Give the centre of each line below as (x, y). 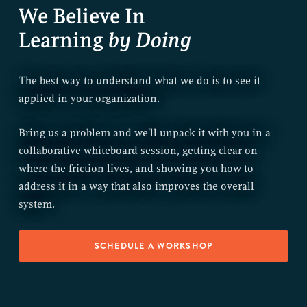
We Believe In (82, 16)
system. (36, 204)
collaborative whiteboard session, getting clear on (138, 150)
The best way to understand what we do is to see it (139, 81)
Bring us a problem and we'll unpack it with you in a (144, 133)
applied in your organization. (89, 98)
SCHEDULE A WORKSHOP (153, 246)
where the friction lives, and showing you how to (136, 168)
